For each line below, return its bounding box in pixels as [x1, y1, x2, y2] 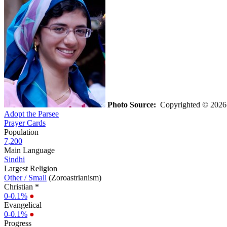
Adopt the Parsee [4, 109, 59, 118]
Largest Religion [4, 164, 57, 173]
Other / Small [4, 173, 47, 182]
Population [4, 127, 39, 136]
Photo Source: [107, 100, 156, 109]
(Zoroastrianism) [47, 173, 101, 182]
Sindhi [4, 155, 25, 164]
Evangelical [4, 200, 42, 209]
